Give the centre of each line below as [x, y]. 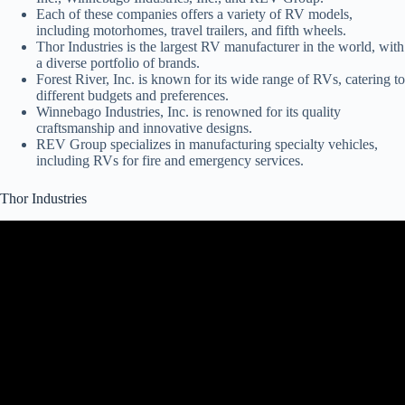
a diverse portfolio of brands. [118, 63]
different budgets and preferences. [132, 96]
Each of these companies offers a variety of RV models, [194, 14]
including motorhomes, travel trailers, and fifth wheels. [191, 31]
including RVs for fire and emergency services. [170, 161]
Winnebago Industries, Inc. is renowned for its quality [188, 112]
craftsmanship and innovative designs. [144, 128]
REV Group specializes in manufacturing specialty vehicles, [207, 145]
